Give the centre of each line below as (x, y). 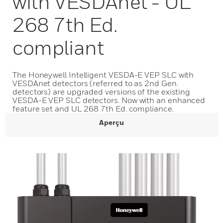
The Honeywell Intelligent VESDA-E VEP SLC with (103, 75)
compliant (58, 47)
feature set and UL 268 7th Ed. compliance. (93, 109)
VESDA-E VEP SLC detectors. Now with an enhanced (109, 100)
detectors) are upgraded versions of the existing (102, 92)
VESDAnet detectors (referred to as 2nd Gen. (95, 83)
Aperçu (111, 122)
